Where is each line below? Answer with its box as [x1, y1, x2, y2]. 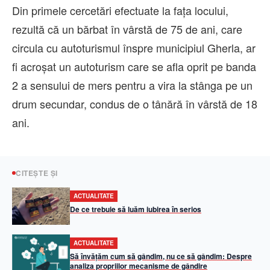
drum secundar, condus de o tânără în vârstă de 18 [12, 96, 257, 111]
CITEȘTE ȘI [16, 168, 58, 178]
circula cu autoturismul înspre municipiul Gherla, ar [12, 40, 256, 55]
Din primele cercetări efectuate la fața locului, [12, 2, 228, 18]
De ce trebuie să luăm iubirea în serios [70, 204, 201, 215]
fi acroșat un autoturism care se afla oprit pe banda [12, 58, 256, 74]
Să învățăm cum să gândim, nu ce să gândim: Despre [70, 251, 252, 262]
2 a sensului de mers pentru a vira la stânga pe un [12, 77, 253, 93]
